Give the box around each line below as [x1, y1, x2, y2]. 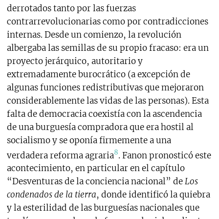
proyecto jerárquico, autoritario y [6, 55, 143, 66]
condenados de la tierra [6, 189, 96, 200]
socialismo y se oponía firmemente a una [6, 134, 171, 146]
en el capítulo [128, 163, 185, 174]
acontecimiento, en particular [6, 163, 128, 174]
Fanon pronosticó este [122, 150, 211, 161]
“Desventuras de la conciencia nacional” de [6, 176, 185, 187]
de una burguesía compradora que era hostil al [6, 121, 194, 132]
